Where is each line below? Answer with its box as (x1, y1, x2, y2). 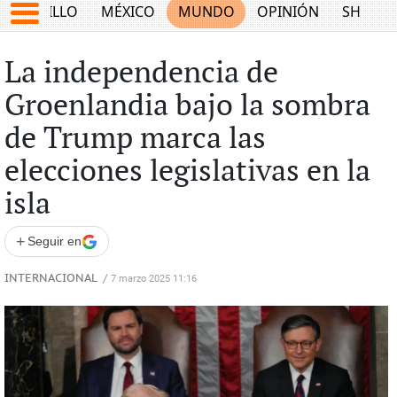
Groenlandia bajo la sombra (4, 89, 370, 124)
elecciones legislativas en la (4, 154, 370, 190)
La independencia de (4, 56, 278, 91)
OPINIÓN (257, 2, 320, 22)
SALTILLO (16, 2, 79, 22)
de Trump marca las (4, 121, 266, 157)
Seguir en (27, 234, 82, 248)
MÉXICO (100, 2, 155, 22)
